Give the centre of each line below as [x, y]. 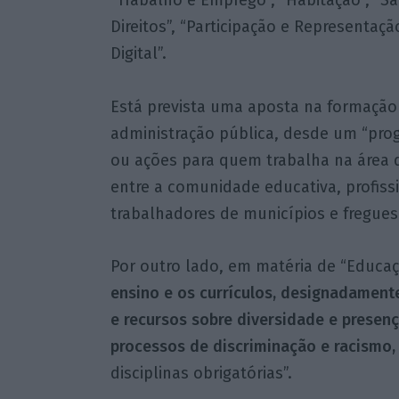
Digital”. [138, 54]
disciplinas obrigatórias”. [201, 374]
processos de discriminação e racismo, [252, 347]
